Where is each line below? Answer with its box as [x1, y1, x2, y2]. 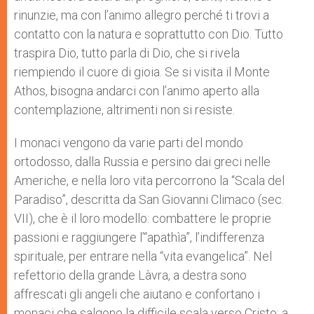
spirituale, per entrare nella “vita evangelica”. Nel [14, 249, 272, 264]
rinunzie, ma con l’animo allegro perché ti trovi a [14, 8, 269, 22]
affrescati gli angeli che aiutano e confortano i [14, 287, 260, 301]
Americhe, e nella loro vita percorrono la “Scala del [14, 173, 285, 188]
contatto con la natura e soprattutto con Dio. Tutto [14, 27, 283, 41]
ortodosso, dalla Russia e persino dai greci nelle [14, 154, 271, 169]
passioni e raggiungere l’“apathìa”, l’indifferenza [14, 230, 264, 245]
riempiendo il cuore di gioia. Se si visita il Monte [14, 64, 270, 79]
